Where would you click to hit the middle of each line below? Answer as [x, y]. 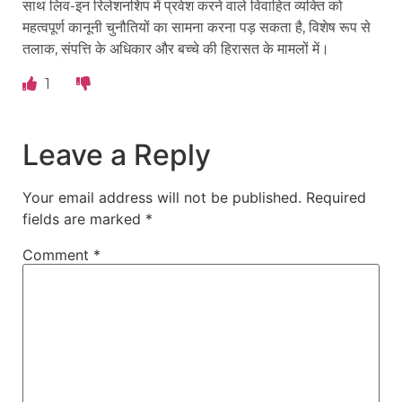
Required [336, 197]
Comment [58, 254]
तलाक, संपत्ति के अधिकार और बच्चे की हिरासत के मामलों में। [176, 49]
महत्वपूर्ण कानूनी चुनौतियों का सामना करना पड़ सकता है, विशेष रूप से [197, 28]
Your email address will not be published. [162, 197]
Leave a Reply [117, 154]
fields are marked [84, 218]
